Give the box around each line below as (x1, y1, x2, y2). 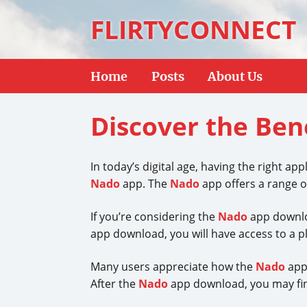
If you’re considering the (90, 209, 218, 224)
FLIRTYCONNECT (90, 12, 296, 47)
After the (90, 276, 138, 291)
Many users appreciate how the (90, 259, 256, 274)
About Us (208, 68, 262, 84)
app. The (120, 176, 170, 191)
